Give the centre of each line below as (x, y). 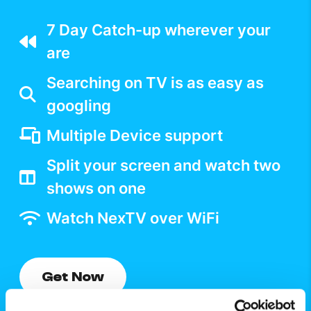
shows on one (96, 188)
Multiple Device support (135, 135)
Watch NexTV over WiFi (133, 218)
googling (79, 105)
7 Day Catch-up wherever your (159, 30)
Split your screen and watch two (163, 165)
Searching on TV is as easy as (155, 82)
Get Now (73, 276)
